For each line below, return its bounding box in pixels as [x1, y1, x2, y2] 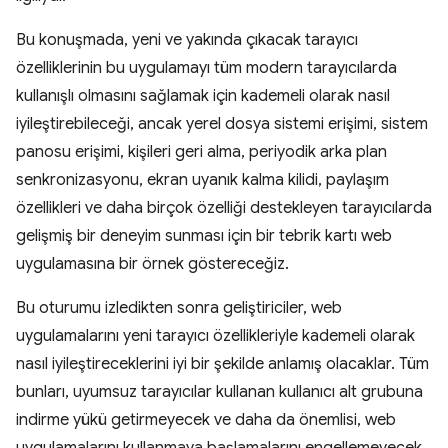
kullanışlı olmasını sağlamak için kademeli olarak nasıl [16, 86, 390, 106]
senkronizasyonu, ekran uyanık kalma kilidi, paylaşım [16, 170, 389, 190]
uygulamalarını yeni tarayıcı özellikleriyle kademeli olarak [16, 326, 415, 346]
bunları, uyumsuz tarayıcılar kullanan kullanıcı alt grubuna [16, 382, 423, 402]
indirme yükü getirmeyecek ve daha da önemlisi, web [16, 410, 396, 430]
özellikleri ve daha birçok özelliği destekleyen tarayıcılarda [16, 198, 432, 218]
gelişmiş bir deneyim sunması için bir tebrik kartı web [16, 226, 392, 246]
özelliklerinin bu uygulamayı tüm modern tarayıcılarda [16, 58, 397, 78]
